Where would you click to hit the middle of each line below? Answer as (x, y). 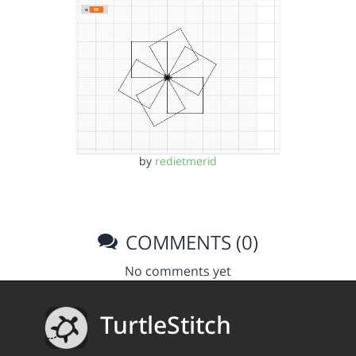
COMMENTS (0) (190, 242)
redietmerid (186, 161)
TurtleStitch (166, 325)
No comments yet (178, 271)
